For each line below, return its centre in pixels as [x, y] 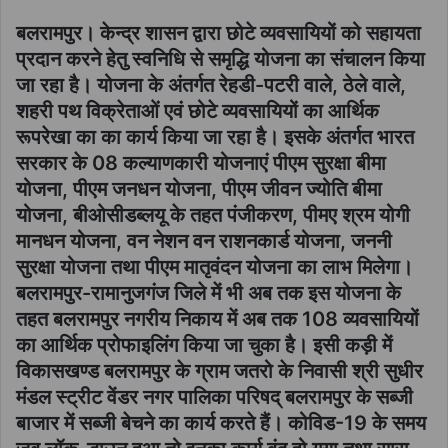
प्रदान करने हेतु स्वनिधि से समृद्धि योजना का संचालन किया [220, 58]
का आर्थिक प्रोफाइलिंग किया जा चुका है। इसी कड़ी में [204, 344]
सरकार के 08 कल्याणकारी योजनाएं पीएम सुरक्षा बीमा [201, 162]
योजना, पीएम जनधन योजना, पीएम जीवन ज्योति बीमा [199, 188]
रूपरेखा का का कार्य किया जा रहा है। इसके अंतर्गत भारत [215, 136]
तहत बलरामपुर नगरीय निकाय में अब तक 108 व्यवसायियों [217, 318]
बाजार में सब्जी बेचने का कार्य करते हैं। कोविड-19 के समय [221, 422]
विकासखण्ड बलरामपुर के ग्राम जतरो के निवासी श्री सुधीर [219, 370]
